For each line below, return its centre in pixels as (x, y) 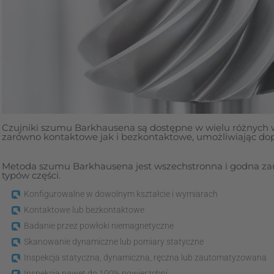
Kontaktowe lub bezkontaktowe (84, 209)
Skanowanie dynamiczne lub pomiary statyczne (114, 241)
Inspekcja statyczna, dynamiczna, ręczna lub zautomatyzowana (146, 257)
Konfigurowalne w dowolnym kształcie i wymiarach (121, 194)
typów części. (31, 175)
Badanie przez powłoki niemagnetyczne (99, 225)
